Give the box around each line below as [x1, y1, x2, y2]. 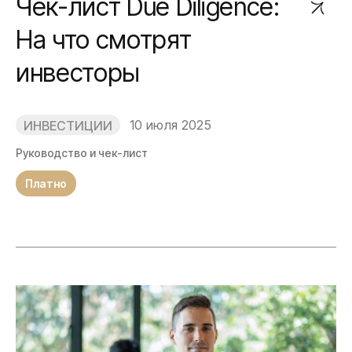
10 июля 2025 [130, 117, 211, 133]
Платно [25, 177, 67, 190]
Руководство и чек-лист [16, 146, 148, 159]
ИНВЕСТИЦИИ [24, 118, 112, 134]
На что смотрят [16, 24, 192, 55]
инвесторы [16, 57, 141, 88]
